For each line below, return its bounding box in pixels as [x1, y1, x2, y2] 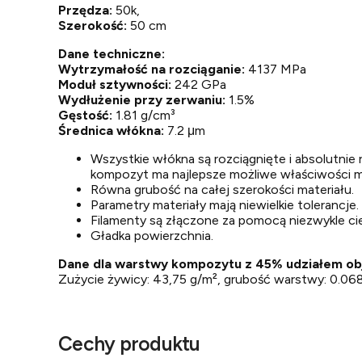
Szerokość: [58, 18, 127, 33]
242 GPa [175, 77, 226, 92]
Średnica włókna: [58, 123, 164, 138]
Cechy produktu [58, 332, 200, 356]
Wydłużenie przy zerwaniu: [58, 92, 225, 107]
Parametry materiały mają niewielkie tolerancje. [90, 197, 359, 213]
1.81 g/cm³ [116, 107, 175, 123]
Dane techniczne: [58, 46, 165, 61]
